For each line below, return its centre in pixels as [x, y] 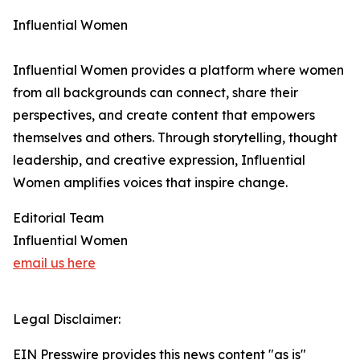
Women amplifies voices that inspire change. [150, 182]
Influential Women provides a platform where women [178, 70]
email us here [54, 263]
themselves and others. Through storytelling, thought [175, 137]
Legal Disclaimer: [67, 319]
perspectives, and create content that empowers [164, 115]
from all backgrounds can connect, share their [155, 92]
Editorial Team [58, 218]
